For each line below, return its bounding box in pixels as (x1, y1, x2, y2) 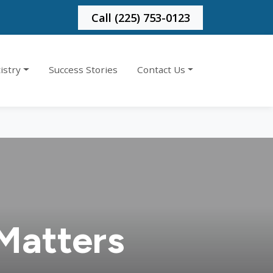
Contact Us (137, 63, 186, 76)
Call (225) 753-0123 (91, 9, 190, 25)
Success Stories (48, 63, 118, 76)
